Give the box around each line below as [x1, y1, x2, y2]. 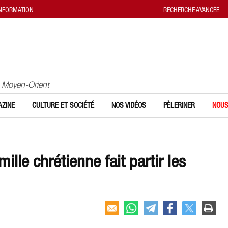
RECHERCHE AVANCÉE [163, 6, 219, 14]
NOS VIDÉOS [111, 101, 146, 109]
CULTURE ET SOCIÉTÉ [32, 101, 94, 109]
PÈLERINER [163, 101, 195, 109]
